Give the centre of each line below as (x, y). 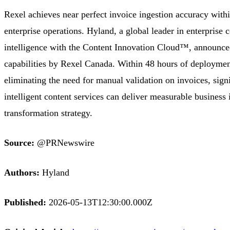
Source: (19, 142)
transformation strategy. (48, 113)
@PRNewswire (64, 142)
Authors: (22, 172)
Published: (25, 202)
